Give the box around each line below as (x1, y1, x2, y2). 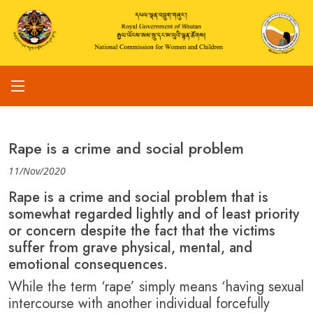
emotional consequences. (8, 254, 168, 275)
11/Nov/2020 (8, 164, 66, 178)
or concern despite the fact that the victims (8, 221, 275, 242)
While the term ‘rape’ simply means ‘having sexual (8, 277, 304, 298)
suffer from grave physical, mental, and (8, 238, 252, 259)
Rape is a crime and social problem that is (8, 187, 268, 208)
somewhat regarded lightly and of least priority (8, 204, 299, 225)
